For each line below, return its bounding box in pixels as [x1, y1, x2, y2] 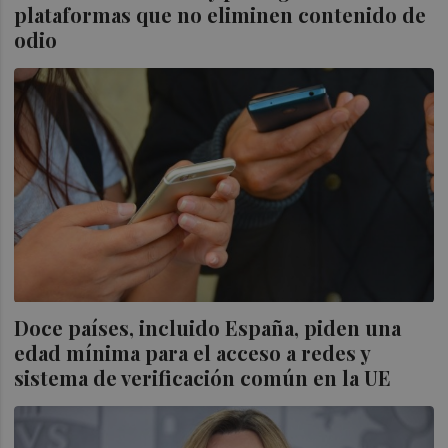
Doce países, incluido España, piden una [14, 313, 402, 341]
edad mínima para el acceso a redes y [14, 338, 371, 366]
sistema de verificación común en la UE [14, 363, 392, 391]
